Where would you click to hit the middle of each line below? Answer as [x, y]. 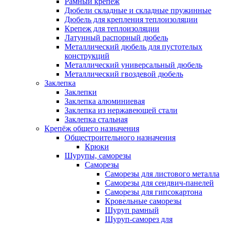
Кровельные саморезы [143, 201]
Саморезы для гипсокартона [154, 192]
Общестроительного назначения [120, 137]
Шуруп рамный [132, 210]
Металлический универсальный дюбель [133, 65]
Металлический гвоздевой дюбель [124, 74]
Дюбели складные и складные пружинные [138, 10]
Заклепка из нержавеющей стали [121, 110]
